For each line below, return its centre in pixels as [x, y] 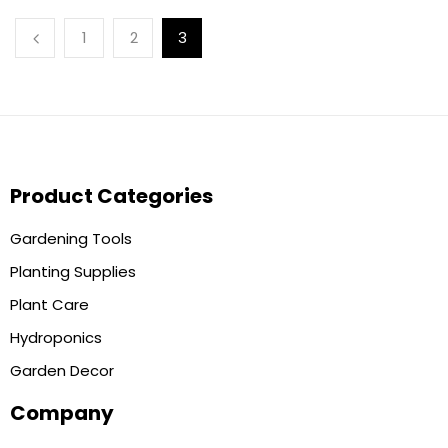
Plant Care [49, 304]
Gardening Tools [71, 238]
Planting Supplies [73, 271]
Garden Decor [62, 370]
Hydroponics [56, 337]
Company [62, 412]
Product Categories [111, 195]
